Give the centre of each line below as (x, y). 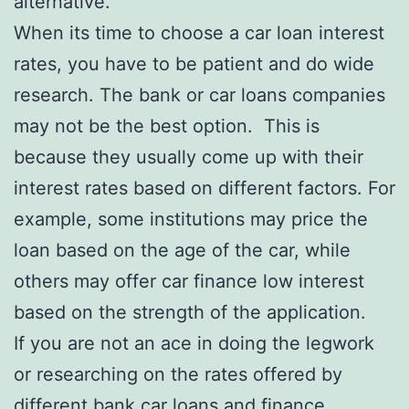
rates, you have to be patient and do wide (194, 63)
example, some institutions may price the (191, 219)
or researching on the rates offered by (178, 374)
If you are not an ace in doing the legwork (194, 343)
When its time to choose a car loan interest (199, 32)
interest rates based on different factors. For (204, 188)
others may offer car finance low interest (189, 281)
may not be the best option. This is (167, 126)
